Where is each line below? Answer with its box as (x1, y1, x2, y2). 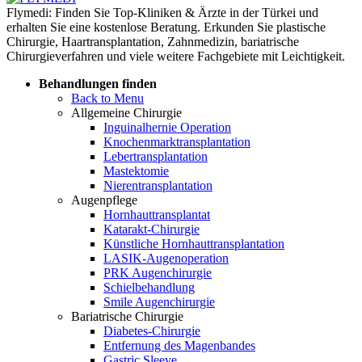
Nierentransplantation (103, 178, 213, 192)
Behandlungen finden (39, 76, 157, 90)
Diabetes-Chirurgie (103, 323, 200, 338)
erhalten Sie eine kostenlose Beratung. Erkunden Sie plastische (6, 19, 326, 34)
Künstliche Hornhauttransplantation (103, 236, 284, 250)
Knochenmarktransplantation (103, 134, 250, 149)
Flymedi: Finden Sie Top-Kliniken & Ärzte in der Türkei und (6, 5, 318, 19)
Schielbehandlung (103, 280, 195, 294)
